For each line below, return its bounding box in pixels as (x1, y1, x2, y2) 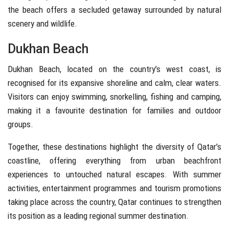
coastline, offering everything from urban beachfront (8, 155, 221, 166)
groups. (8, 119, 33, 130)
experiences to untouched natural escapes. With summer (8, 169, 221, 180)
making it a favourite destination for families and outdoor (8, 105, 221, 116)
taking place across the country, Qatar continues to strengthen (8, 197, 221, 208)
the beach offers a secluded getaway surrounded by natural (8, 5, 221, 15)
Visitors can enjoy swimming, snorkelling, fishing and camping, (8, 91, 221, 102)
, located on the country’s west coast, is (59, 64, 221, 75)
